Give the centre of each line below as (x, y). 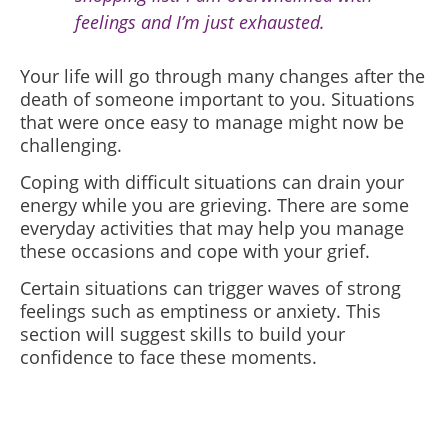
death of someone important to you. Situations (217, 99)
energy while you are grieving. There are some (214, 205)
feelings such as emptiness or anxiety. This (200, 311)
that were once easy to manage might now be (212, 122)
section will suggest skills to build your (182, 334)
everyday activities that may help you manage (212, 228)
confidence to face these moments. (168, 357)
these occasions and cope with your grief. (195, 251)
